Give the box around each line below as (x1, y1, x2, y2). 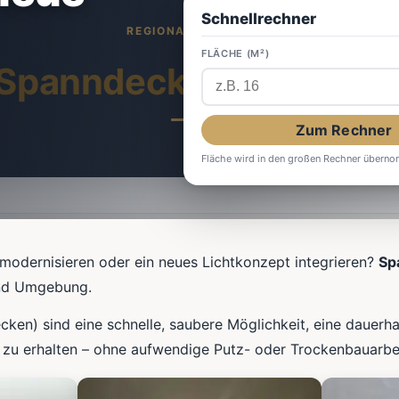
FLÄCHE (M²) (201, 46, 270, 60)
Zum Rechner (295, 120, 393, 139)
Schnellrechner (201, 9, 316, 28)
